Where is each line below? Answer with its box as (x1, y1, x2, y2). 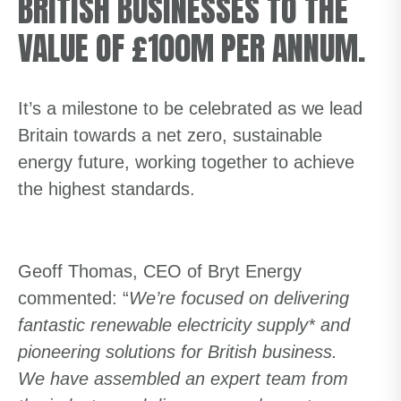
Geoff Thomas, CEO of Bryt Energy (18, 261, 302, 281)
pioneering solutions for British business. (18, 342, 337, 362)
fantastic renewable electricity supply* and (18, 315, 350, 335)
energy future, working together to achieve (18, 152, 354, 172)
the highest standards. (18, 179, 206, 199)
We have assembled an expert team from (18, 369, 348, 388)
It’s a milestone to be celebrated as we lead (18, 98, 363, 118)
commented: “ (18, 288, 129, 308)
